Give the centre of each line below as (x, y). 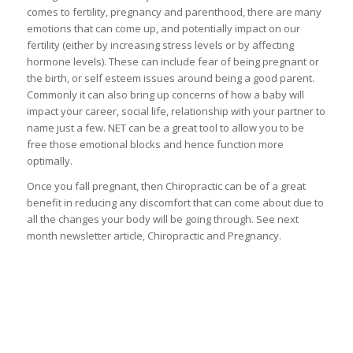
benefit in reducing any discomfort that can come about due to (175, 202)
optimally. (49, 160)
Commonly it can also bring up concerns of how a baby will (165, 94)
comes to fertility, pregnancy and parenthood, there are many (174, 11)
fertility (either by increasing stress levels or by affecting (160, 45)
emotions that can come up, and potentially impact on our (163, 28)
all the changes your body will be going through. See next (162, 219)
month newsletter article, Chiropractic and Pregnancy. (154, 235)
